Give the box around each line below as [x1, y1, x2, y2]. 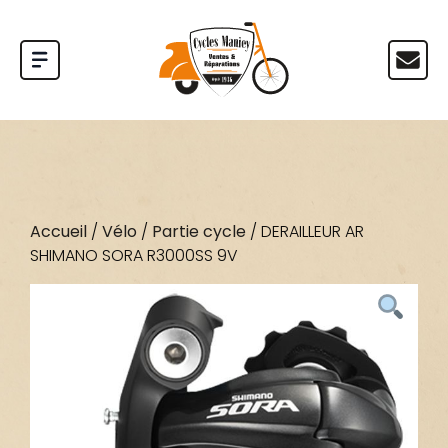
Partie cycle [152, 220, 246, 243]
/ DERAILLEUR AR [246, 220, 364, 243]
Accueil [30, 220, 87, 243]
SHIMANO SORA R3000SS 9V [30, 244, 238, 267]
